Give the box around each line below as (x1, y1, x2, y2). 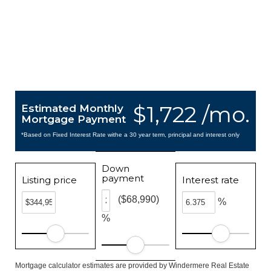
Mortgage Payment (21, 113, 126, 125)
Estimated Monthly (21, 102, 123, 114)
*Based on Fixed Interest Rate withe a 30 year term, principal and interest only (21, 131, 240, 138)
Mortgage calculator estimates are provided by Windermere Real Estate (15, 261, 249, 270)
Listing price (22, 174, 77, 186)
